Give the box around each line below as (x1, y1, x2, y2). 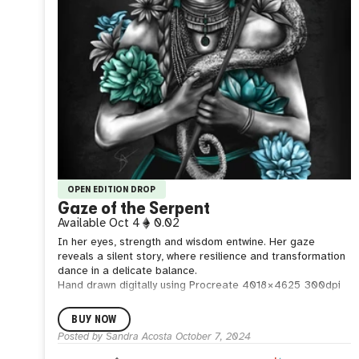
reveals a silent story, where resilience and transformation (57, 251, 345, 263)
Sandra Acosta (105, 331, 172, 342)
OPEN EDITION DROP (67, 183, 156, 195)
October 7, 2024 (175, 331, 251, 342)
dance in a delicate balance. (57, 265, 197, 277)
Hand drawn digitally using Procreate (57, 280, 239, 292)
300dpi (304, 280, 341, 292)
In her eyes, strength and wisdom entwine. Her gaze (57, 236, 315, 248)
